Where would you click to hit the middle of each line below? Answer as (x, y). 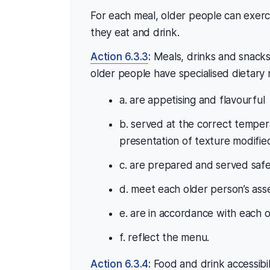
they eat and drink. (135, 32)
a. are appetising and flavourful (192, 100)
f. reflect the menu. (165, 237)
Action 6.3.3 (120, 56)
